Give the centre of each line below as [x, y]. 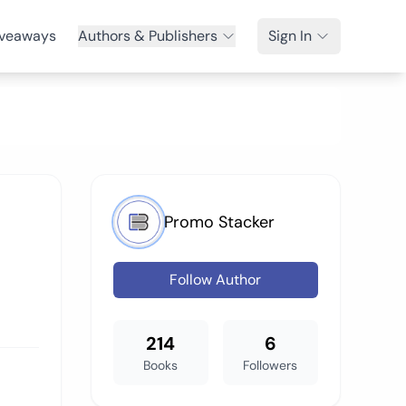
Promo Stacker [219, 222]
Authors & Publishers [148, 36]
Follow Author [216, 280]
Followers [271, 365]
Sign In [290, 36]
